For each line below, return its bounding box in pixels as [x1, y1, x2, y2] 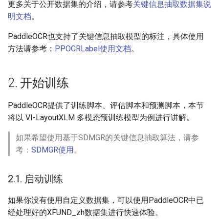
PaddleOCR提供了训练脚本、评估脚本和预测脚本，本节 [8, 101, 204, 110]
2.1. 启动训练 [8, 173, 64, 185]
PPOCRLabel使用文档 [55, 44, 131, 53]
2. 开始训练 [8, 76, 69, 90]
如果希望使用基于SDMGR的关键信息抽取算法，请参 [16, 133, 199, 142]
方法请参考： [8, 44, 55, 53]
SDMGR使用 [31, 145, 74, 154]
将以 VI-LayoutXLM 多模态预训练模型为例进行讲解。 [8, 113, 194, 122]
